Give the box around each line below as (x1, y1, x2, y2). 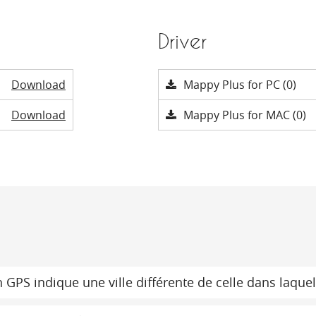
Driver (158, 30, 207, 53)
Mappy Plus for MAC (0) (183, 107, 306, 123)
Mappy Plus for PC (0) (183, 77, 296, 92)
